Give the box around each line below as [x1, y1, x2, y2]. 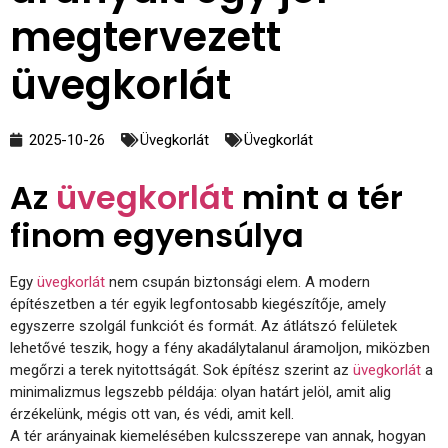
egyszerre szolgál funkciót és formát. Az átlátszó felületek [10, 317, 397, 336]
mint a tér [234, 175, 403, 221]
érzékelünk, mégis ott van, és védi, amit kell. [10, 405, 294, 424]
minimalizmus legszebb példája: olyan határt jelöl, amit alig [10, 383, 391, 402]
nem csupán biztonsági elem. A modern [105, 273, 370, 292]
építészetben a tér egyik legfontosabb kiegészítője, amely [10, 295, 386, 314]
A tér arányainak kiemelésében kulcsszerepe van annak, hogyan [10, 427, 426, 446]
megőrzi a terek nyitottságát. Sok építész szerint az [10, 361, 353, 380]
